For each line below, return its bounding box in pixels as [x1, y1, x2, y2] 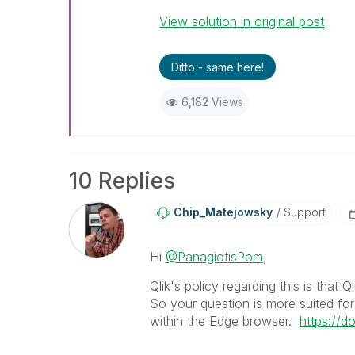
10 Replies [69, 167, 175, 194]
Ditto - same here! [171, 60, 265, 74]
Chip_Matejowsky [173, 205, 273, 219]
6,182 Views [181, 95, 243, 109]
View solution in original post [159, 13, 325, 29]
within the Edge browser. [149, 313, 300, 329]
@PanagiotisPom [165, 249, 263, 265]
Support [280, 205, 326, 219]
